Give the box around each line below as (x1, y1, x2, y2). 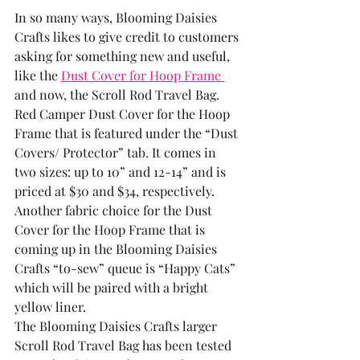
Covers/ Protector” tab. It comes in (14, 143, 219, 161)
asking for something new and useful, (14, 47, 233, 64)
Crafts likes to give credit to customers (14, 27, 242, 45)
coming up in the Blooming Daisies (14, 239, 220, 257)
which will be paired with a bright (14, 278, 211, 296)
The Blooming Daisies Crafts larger (14, 317, 220, 334)
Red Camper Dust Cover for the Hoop (14, 104, 233, 122)
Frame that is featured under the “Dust (14, 124, 241, 141)
